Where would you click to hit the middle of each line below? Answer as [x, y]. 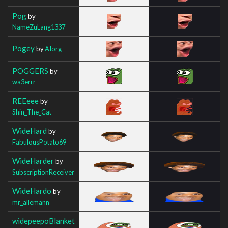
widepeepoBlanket [44, 221]
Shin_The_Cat [32, 112]
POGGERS [30, 70]
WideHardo [32, 191]
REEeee [25, 101]
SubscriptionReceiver [43, 172]
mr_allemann [31, 202]
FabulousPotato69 [39, 142]
